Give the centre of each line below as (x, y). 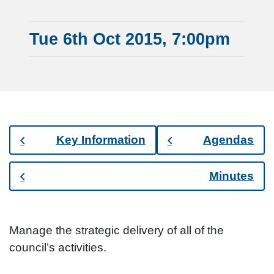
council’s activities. (58, 247)
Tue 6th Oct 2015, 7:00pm (130, 39)
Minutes (231, 176)
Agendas (228, 140)
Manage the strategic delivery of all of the (117, 230)
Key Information (101, 140)
